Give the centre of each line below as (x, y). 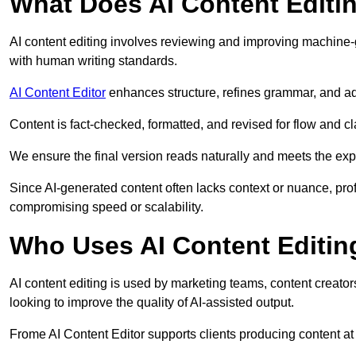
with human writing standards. (93, 61)
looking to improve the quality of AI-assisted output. (152, 303)
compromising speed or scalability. (106, 207)
